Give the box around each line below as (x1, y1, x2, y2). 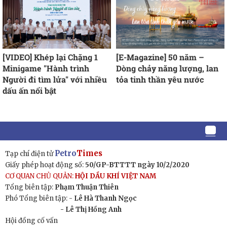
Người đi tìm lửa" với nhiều (3, 73, 107, 85)
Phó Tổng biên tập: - (5, 194, 74, 203)
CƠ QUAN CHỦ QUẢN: (5, 171, 75, 180)
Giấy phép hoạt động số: (5, 160, 85, 169)
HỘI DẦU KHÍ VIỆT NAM (75, 171, 156, 180)
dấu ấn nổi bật (3, 85, 56, 96)
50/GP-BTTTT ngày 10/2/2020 (85, 160, 190, 169)
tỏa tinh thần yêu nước (116, 73, 204, 85)
